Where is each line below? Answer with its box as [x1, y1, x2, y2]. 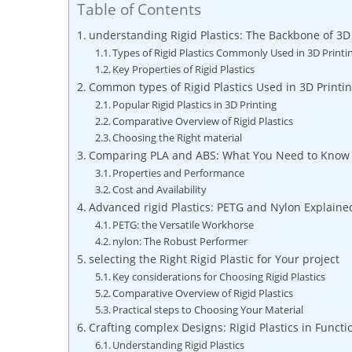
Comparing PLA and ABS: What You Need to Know [88, 148, 350, 163]
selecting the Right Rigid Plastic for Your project [88, 251, 339, 266]
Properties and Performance [112, 166, 245, 180]
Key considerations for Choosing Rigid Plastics [112, 269, 326, 284]
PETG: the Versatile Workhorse [112, 218, 255, 232]
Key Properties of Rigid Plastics [112, 62, 255, 76]
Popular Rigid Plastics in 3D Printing [112, 97, 277, 112]
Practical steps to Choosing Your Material [112, 302, 304, 317]
